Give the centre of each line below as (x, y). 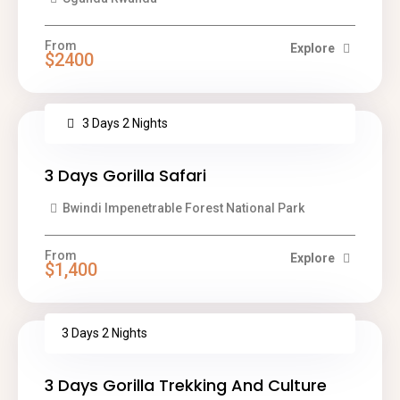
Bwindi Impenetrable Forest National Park (183, 208)
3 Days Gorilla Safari (125, 175)
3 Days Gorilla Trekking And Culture (186, 385)
